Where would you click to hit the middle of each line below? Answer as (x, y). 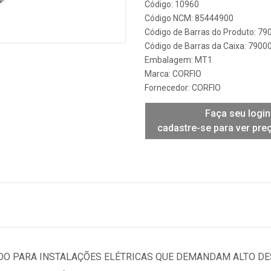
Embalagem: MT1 (178, 60)
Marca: (158, 74)
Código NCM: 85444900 (189, 18)
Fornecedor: (168, 88)
